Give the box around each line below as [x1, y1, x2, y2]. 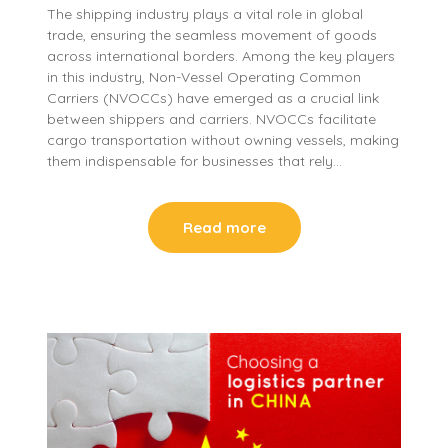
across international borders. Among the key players [47, 46, 396, 65]
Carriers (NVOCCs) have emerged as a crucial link [47, 88, 380, 107]
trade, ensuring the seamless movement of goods [47, 25, 378, 44]
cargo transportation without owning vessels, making [47, 130, 400, 149]
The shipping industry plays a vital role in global [47, 4, 364, 23]
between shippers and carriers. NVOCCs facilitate [47, 109, 377, 128]
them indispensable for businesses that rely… [47, 151, 343, 170]
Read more [182, 217, 266, 237]
